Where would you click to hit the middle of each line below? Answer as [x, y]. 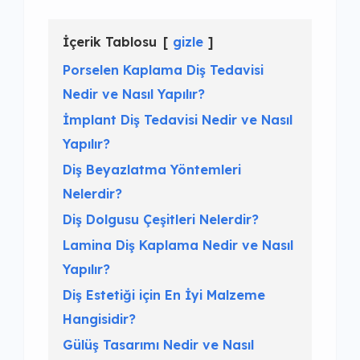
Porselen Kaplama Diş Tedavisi [163, 70]
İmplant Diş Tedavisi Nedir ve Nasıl [178, 120]
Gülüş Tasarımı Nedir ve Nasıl [158, 345]
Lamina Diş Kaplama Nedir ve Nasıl [178, 245]
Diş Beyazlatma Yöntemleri [152, 170]
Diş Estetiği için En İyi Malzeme [164, 295]
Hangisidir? [99, 319]
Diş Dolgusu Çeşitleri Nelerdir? [161, 220]
